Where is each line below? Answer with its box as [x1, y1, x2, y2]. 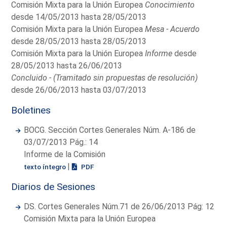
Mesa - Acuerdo [145, 24, 200, 34]
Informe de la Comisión [24, 149, 106, 159]
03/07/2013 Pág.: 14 [24, 137, 98, 147]
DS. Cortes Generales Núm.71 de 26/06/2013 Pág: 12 [24, 201, 215, 211]
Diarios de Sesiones [11, 180, 96, 193]
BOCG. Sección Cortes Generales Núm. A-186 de [24, 125, 196, 135]
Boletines [11, 104, 51, 116]
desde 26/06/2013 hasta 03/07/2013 [11, 85, 147, 95]
